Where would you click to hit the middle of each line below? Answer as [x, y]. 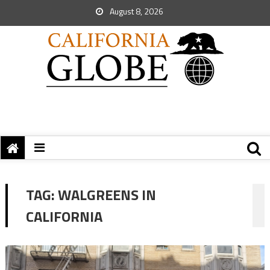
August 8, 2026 [136, 11]
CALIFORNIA [64, 216]
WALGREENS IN [107, 195]
